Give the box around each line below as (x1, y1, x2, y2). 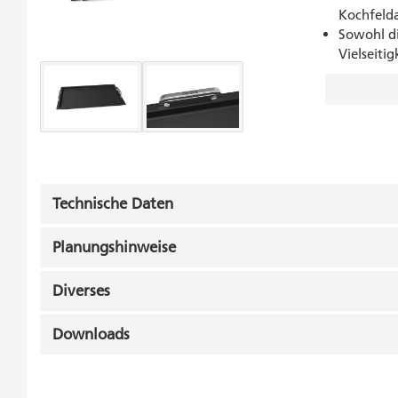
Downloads (52, 325, 130, 343)
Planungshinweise (52, 238, 176, 256)
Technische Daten (52, 195, 173, 212)
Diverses (52, 282, 110, 299)
